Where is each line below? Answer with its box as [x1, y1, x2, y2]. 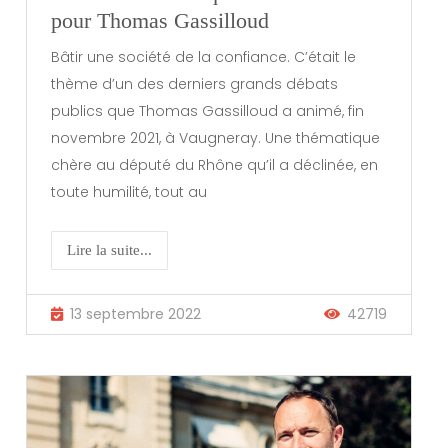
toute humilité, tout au [51, 181, 208, 202]
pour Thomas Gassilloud [51, 8, 270, 34]
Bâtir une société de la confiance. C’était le [51, 46, 357, 67]
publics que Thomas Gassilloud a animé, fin [51, 100, 365, 121]
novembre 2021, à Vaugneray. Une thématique [51, 127, 381, 148]
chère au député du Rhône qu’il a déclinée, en [51, 154, 379, 175]
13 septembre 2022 [70, 303, 202, 324]
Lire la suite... [67, 241, 153, 258]
